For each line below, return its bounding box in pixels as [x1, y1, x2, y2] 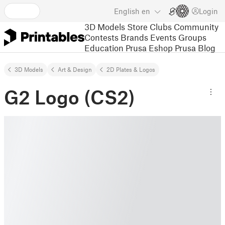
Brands [121, 32, 148, 42]
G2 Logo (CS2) [4, 85, 135, 108]
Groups [178, 32, 206, 42]
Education [84, 42, 124, 53]
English [114, 7, 140, 16]
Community [174, 21, 218, 32]
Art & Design [58, 66, 92, 73]
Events [150, 32, 176, 42]
